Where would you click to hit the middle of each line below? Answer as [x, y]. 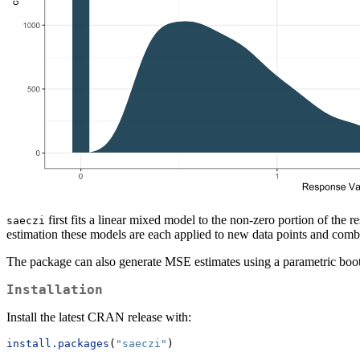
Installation [55, 290]
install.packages [58, 344]
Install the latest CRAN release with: [99, 317]
